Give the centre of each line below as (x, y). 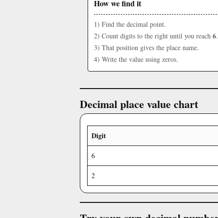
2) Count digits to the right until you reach (153, 36)
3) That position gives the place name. (146, 47)
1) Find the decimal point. (130, 24)
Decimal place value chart (139, 104)
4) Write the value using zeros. (136, 59)
